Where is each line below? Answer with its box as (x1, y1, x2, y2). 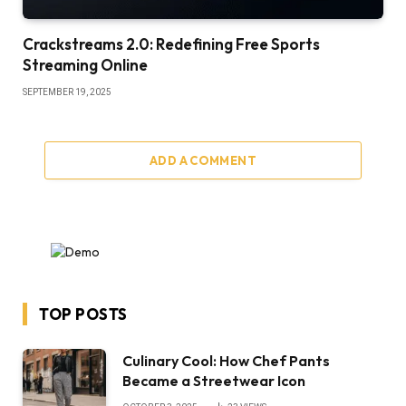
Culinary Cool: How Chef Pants (122, 351, 330, 370)
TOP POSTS (39, 304, 128, 324)
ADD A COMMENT (149, 152, 257, 168)
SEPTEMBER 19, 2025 (23, 86, 111, 97)
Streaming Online (23, 54, 148, 74)
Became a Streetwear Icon (122, 371, 305, 390)
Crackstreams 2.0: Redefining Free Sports (23, 34, 320, 53)
